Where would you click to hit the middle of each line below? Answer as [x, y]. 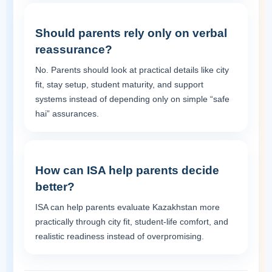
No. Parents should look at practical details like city [132, 70]
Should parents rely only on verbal [131, 33]
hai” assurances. [67, 113]
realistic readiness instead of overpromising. [120, 236]
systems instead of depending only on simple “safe [132, 99]
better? [55, 186]
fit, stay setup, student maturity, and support [119, 84]
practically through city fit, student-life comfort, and [132, 221]
